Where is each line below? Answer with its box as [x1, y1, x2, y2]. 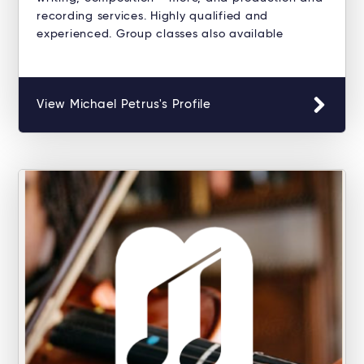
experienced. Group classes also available [37, 28, 284, 41]
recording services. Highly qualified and [37, 11, 268, 23]
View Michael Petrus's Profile [37, 98, 211, 111]
